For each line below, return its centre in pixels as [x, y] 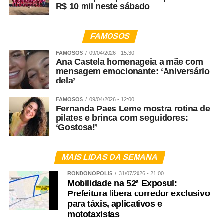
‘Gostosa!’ [77, 127]
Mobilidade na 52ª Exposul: [122, 183]
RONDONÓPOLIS [90, 174]
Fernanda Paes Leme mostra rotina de [133, 109]
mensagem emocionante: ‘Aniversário [133, 71]
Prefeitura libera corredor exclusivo [138, 194]
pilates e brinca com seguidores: [122, 118]
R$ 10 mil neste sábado [103, 7]
